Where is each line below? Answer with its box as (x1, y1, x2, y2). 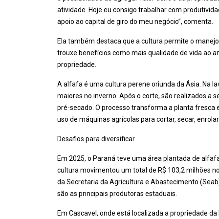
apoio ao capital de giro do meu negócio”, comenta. (57, 18, 213, 26)
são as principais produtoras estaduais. (57, 190, 177, 198)
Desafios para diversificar (57, 135, 135, 143)
